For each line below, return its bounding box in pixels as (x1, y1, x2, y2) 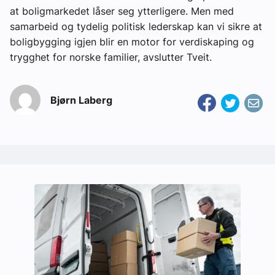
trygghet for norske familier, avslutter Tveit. (10, 50, 212, 63)
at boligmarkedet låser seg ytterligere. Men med (10, 4, 234, 17)
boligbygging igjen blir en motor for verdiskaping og (10, 35, 254, 48)
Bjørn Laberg (50, 93, 112, 106)
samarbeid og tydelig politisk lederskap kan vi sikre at (10, 20, 262, 33)
